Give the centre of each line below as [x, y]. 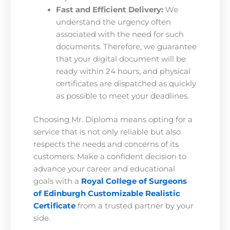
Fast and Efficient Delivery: [109, 9]
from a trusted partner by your [136, 206]
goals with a [56, 181]
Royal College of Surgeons [134, 181]
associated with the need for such [120, 34]
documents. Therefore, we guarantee [126, 46]
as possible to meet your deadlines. [122, 96]
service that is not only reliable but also [107, 132]
